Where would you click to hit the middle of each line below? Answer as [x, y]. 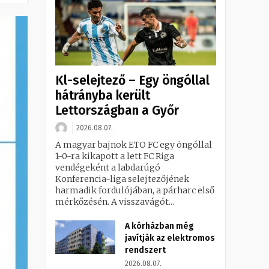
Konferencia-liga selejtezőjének [122, 179]
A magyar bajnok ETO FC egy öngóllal [134, 145]
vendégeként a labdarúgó [108, 168]
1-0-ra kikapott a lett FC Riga [115, 156]
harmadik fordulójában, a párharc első [135, 191]
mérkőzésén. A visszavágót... [115, 202]
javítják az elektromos [170, 238]
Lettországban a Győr [117, 111]
